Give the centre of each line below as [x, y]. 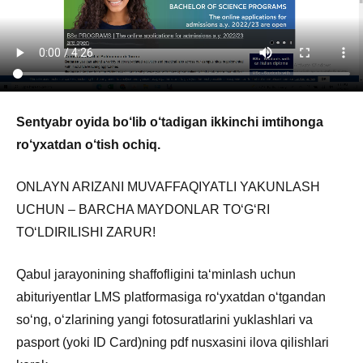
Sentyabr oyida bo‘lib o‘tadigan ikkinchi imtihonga [170, 122]
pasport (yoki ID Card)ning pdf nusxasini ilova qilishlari [173, 342]
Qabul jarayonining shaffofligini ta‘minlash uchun [156, 274]
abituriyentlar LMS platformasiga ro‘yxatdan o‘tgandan [171, 297]
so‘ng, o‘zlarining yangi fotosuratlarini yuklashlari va [164, 319]
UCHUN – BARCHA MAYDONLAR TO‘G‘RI [143, 209]
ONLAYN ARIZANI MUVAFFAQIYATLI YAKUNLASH [168, 186]
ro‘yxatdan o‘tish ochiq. [88, 144]
